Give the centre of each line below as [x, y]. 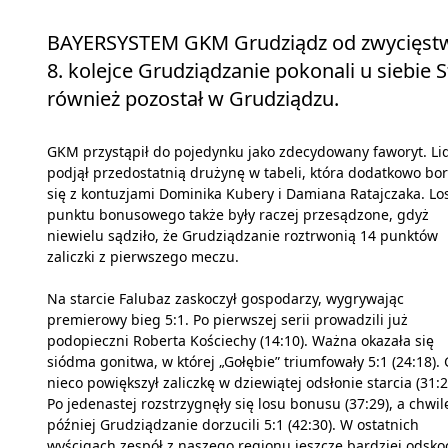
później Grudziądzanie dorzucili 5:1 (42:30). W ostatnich [233, 425]
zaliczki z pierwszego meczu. [143, 257]
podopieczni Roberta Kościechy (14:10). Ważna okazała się [240, 341]
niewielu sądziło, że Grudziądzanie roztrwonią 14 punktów [242, 236]
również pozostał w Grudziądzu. [193, 99]
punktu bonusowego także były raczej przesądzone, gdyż [238, 215]
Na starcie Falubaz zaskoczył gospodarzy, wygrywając [225, 299]
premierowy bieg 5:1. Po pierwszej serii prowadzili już [227, 320]
